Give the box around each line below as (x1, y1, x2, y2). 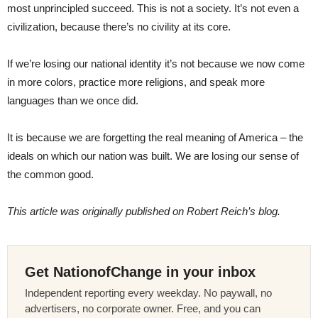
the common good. (7, 168, 94, 180)
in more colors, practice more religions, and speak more (7, 75, 265, 88)
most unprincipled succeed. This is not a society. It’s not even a (7, 1, 299, 14)
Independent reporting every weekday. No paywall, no (25, 286, 272, 299)
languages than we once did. (7, 94, 138, 106)
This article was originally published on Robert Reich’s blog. (7, 204, 280, 217)
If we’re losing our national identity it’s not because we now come (7, 57, 305, 70)
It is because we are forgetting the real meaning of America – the (7, 131, 303, 143)
